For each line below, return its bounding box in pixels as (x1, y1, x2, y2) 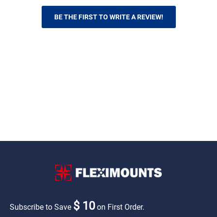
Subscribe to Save (10, 202, 73, 212)
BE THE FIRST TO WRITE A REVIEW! (54, 13, 163, 21)
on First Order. (95, 202, 144, 212)
